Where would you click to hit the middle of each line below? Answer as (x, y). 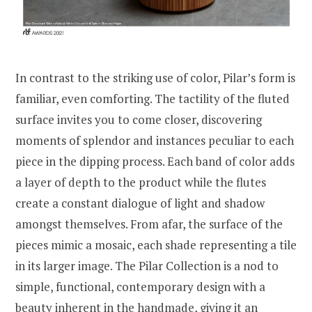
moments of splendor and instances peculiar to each (155, 140)
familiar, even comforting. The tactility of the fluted (153, 98)
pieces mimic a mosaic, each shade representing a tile (156, 244)
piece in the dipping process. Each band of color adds (155, 161)
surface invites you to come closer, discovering (139, 119)
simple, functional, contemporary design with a (140, 286)
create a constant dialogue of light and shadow (140, 203)
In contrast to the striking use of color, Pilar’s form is (155, 77)
